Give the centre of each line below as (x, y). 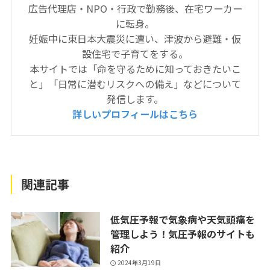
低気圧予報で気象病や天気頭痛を (182, 219)
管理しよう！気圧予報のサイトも (182, 234)
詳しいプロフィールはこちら (135, 114)
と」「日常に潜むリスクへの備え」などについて (135, 83)
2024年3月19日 (140, 263)
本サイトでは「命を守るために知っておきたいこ (135, 68)
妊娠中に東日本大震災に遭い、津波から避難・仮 (135, 38)
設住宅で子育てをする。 (135, 53)
